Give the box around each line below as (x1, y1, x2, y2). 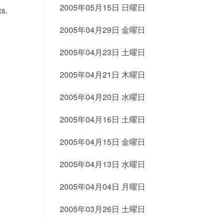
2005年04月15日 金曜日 (59, 136, 145, 147)
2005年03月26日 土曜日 (59, 203, 145, 215)
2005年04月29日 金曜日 (59, 24, 145, 35)
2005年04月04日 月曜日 (59, 181, 145, 192)
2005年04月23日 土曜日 (59, 46, 145, 58)
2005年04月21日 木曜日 (59, 69, 145, 80)
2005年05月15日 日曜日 (59, 1, 145, 13)
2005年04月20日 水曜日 (59, 91, 145, 103)
